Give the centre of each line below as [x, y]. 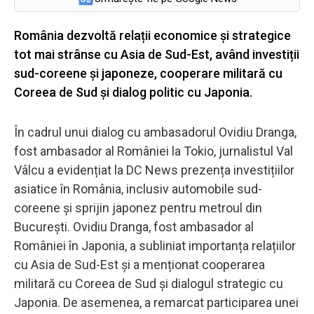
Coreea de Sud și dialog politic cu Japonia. [135, 92]
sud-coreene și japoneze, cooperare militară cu [148, 73]
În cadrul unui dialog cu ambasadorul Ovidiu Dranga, [155, 132]
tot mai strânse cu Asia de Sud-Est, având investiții [157, 54]
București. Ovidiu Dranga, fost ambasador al [134, 226]
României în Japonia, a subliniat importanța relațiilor [155, 245]
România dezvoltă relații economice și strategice [152, 35]
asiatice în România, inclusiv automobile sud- [138, 189]
